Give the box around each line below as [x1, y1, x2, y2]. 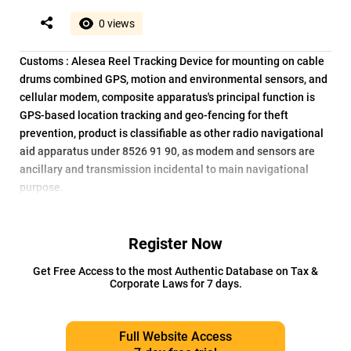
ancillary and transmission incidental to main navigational [20, 163, 309, 175]
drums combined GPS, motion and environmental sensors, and [20, 73, 327, 85]
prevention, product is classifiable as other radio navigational [20, 127, 324, 139]
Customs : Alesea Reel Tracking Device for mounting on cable [20, 55, 324, 67]
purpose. [20, 181, 63, 194]
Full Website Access [119, 329, 232, 344]
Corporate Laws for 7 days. [109, 277, 242, 290]
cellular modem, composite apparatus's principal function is [20, 91, 315, 103]
